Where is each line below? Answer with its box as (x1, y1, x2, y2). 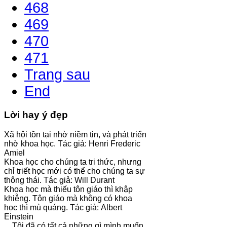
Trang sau (24, 66, 90, 83)
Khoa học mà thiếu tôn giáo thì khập (4, 184, 133, 194)
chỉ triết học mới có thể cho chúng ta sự (4, 166, 145, 175)
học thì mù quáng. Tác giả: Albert (4, 203, 122, 212)
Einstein (4, 212, 33, 221)
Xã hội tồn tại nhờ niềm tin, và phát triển (4, 130, 146, 139)
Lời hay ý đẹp (4, 109, 68, 121)
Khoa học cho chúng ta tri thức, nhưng (4, 157, 141, 166)
